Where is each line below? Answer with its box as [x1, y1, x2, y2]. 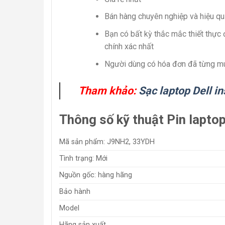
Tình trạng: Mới [59, 154, 107, 163]
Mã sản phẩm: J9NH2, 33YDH [59, 138, 155, 147]
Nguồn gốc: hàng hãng [59, 171, 132, 180]
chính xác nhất [104, 41, 154, 51]
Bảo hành [59, 187, 90, 196]
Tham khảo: [78, 84, 136, 97]
